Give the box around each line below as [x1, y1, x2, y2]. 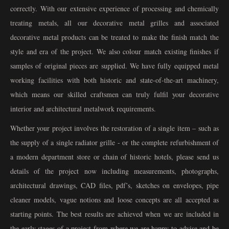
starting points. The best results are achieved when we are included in [10, 209, 219, 219]
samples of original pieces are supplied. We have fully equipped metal [10, 61, 219, 71]
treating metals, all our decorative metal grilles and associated [10, 18, 219, 28]
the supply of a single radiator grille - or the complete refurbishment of [10, 138, 219, 148]
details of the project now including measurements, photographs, [10, 166, 219, 176]
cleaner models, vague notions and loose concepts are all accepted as [10, 195, 219, 205]
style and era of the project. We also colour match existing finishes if [10, 47, 219, 57]
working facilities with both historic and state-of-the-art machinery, [10, 75, 219, 85]
